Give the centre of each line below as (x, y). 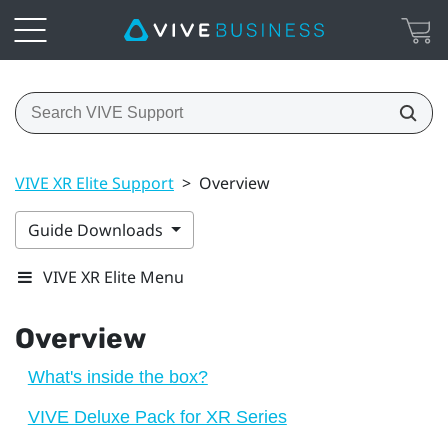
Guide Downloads (97, 229)
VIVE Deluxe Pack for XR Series (157, 416)
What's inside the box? (117, 376)
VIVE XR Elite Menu (113, 276)
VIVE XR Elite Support (94, 182)
